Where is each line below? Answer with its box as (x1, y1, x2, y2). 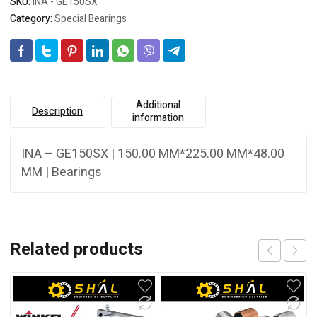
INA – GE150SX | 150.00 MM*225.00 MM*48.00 (21, 144, 284, 164)
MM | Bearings (21, 163, 102, 183)
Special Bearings (54, 11, 127, 27)
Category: (10, 11, 54, 27)
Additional (136, 98, 181, 113)
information (132, 110, 185, 126)
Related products (10, 237, 143, 263)
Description (32, 104, 83, 120)
